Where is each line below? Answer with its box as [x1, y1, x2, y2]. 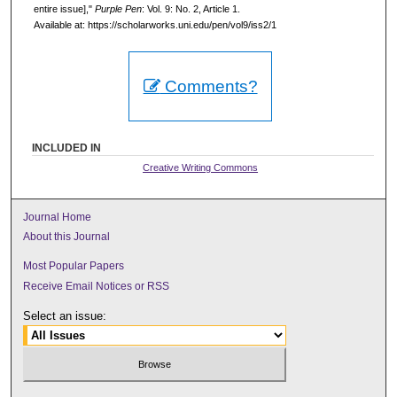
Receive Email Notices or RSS [23, 280, 170, 293]
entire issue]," [33, 4, 95, 15]
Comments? [160, 77, 258, 97]
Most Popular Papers [23, 260, 125, 273]
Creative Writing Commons [143, 162, 259, 174]
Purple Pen [94, 4, 142, 15]
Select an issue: [23, 309, 107, 323]
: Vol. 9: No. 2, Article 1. [141, 4, 240, 15]
